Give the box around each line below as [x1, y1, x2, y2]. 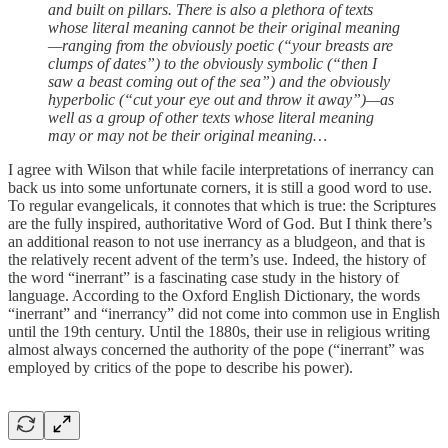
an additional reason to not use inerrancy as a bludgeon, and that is [8, 232, 425, 250]
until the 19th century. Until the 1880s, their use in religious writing [8, 322, 430, 340]
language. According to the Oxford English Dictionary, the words [8, 286, 420, 304]
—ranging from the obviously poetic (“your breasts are [48, 36, 393, 54]
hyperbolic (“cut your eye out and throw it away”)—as [48, 90, 394, 108]
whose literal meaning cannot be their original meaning [48, 18, 400, 36]
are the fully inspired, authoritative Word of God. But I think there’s [8, 214, 432, 232]
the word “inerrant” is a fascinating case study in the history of [8, 268, 399, 286]
